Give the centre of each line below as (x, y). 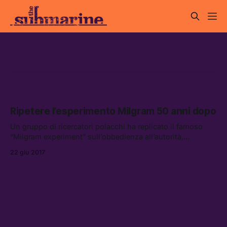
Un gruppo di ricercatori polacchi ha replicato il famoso (106, 127)
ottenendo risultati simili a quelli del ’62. (80, 147)
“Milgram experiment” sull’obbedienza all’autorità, (97, 137)
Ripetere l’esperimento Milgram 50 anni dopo (113, 111)
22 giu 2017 (28, 153)
